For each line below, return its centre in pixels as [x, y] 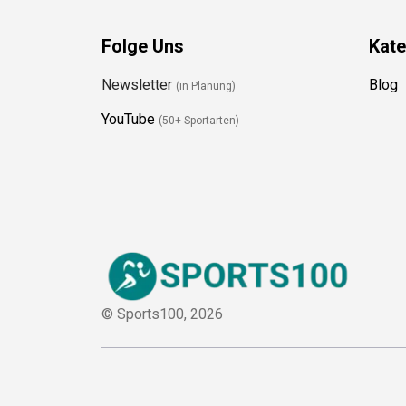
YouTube [121, 112]
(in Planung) [199, 79]
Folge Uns [136, 39]
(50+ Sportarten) [192, 114]
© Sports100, [139, 307]
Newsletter [132, 78]
